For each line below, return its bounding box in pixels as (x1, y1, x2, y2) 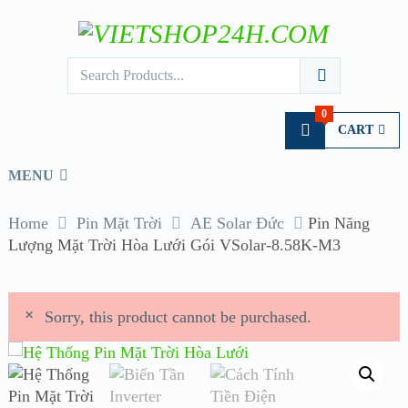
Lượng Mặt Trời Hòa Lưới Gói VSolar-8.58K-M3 (7, 236, 341, 254)
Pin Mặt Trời (76, 214, 162, 232)
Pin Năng (307, 214, 370, 232)
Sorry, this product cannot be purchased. (44, 308, 311, 326)
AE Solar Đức (189, 214, 284, 232)
